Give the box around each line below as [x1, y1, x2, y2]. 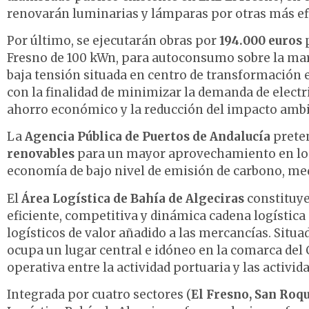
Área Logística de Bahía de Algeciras [21, 190, 244, 206]
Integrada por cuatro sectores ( [7, 287, 191, 303]
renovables [7, 146, 74, 162]
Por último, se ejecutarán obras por [7, 33, 219, 49]
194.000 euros [219, 33, 302, 49]
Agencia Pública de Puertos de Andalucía [25, 129, 270, 145]
